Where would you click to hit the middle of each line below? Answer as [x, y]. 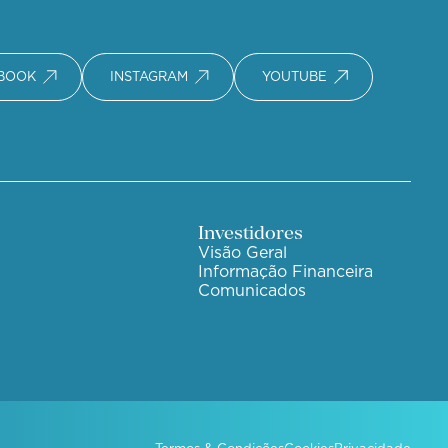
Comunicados [252, 290]
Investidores [251, 232]
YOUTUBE [294, 76]
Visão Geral [243, 252]
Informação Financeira [286, 271]
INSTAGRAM [148, 76]
